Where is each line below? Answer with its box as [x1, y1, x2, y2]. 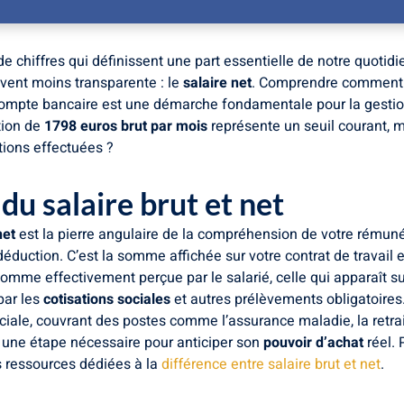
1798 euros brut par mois [44, 115, 207, 137]
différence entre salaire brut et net [161, 353, 381, 375]
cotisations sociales [43, 288, 170, 310]
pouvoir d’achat [263, 331, 363, 353]
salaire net [183, 71, 252, 94]
